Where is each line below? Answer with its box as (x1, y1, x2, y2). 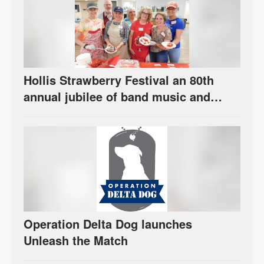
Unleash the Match (24, 231, 128, 249)
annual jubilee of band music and (24, 87, 210, 105)
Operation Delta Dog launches (24, 214, 192, 232)
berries (24, 104, 63, 121)
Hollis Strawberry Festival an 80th (24, 71, 214, 88)
